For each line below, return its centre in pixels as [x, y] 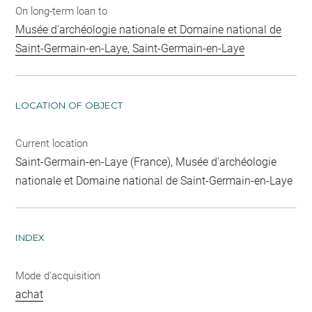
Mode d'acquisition [58, 275]
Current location [52, 143]
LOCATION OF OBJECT [69, 105]
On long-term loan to [62, 11]
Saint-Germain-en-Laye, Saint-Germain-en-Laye [130, 48]
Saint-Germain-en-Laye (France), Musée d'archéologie [146, 162]
